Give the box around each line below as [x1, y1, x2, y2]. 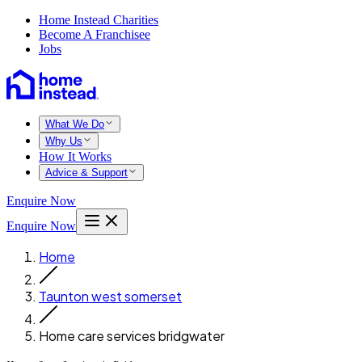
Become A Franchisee [39, 27, 150, 41]
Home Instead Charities [39, 13, 158, 27]
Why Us [45, 135, 82, 147]
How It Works [39, 149, 112, 163]
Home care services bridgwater [39, 327, 225, 344]
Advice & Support [45, 166, 128, 179]
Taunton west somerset [39, 288, 182, 305]
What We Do [45, 118, 104, 130]
